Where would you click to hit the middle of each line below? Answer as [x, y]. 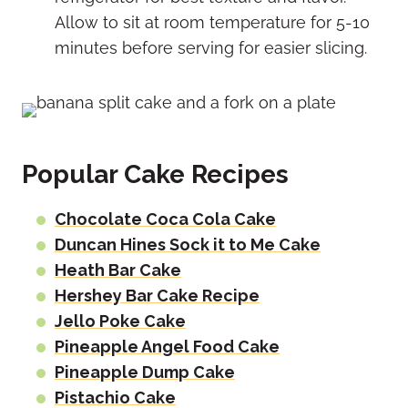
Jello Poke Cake [120, 321]
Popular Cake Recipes [155, 174]
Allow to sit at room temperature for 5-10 [212, 22]
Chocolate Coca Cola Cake [165, 219]
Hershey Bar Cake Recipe [157, 295]
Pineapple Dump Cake [145, 372]
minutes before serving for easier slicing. [211, 47]
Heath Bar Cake [118, 270]
